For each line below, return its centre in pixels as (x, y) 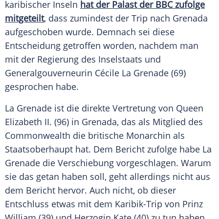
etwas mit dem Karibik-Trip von (116, 204)
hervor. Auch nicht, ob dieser (116, 190)
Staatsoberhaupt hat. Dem (60, 149)
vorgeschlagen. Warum (163, 163)
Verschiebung (86, 163)
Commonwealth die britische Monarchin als (95, 136)
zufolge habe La (178, 149)
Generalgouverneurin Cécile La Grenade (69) (95, 73)
